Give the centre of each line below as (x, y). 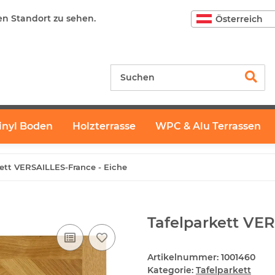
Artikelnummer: (184, 258)
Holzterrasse (104, 126)
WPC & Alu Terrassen (208, 126)
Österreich (239, 19)
